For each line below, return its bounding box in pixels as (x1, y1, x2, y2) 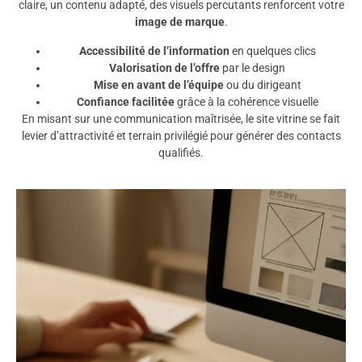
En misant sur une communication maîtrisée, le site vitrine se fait (22, 112, 340, 125)
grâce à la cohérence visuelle (174, 95, 318, 108)
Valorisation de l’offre (109, 61, 220, 74)
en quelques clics (229, 44, 316, 57)
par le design (220, 61, 285, 74)
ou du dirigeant (223, 78, 301, 91)
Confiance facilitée (76, 95, 175, 108)
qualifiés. (158, 145, 204, 159)
